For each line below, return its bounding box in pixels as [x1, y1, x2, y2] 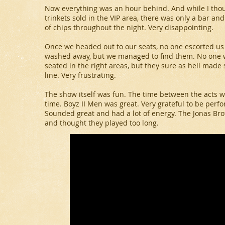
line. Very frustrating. [45, 70, 116, 80]
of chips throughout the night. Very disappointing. [45, 23, 213, 32]
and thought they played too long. [45, 118, 161, 128]
